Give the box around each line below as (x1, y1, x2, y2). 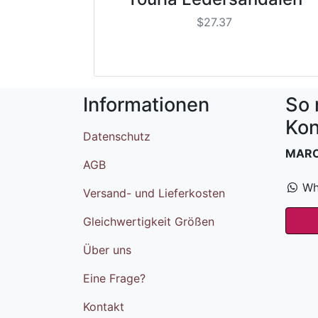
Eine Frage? (83, 270, 146, 285)
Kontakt (83, 299, 124, 314)
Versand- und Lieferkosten (83, 185, 225, 200)
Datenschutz (83, 128, 150, 143)
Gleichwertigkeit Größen (83, 214, 214, 229)
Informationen (83, 92, 209, 116)
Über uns (83, 242, 131, 257)
